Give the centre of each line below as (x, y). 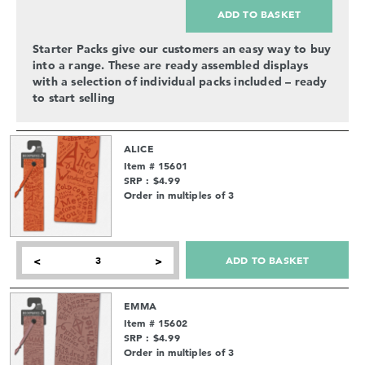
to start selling (74, 97)
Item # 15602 (156, 322)
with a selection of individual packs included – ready (180, 81)
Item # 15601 (156, 165)
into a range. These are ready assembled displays (171, 65)
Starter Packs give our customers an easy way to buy (182, 48)
